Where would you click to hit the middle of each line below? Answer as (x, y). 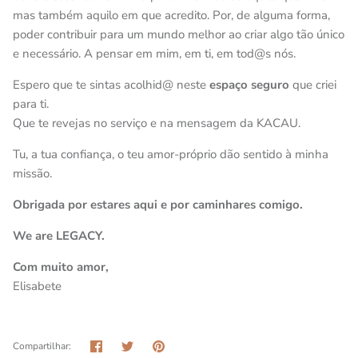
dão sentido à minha (272, 154)
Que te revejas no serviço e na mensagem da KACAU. (157, 123)
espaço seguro (249, 85)
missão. (32, 173)
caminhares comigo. (248, 205)
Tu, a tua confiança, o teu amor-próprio (115, 154)
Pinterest (188, 345)
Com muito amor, (61, 267)
